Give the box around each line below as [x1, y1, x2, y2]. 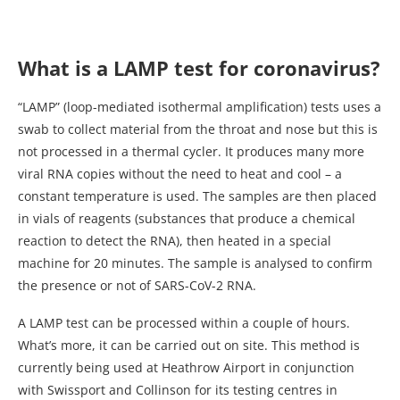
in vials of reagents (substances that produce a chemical [18, 210, 355, 228]
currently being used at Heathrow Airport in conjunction [18, 359, 354, 377]
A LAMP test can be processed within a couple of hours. [18, 314, 350, 332]
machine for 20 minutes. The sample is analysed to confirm [18, 254, 372, 272]
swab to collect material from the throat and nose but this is [18, 121, 378, 138]
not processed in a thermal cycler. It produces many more [18, 143, 364, 161]
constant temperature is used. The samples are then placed [18, 187, 377, 205]
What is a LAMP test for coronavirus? [18, 54, 380, 82]
